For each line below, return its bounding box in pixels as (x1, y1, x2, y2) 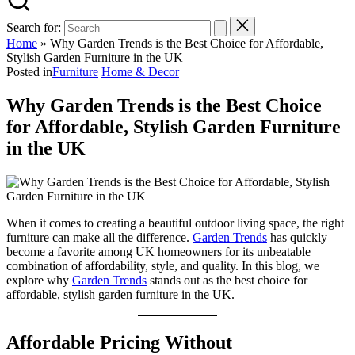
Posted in (6, 65, 52, 78)
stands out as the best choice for (147, 273, 307, 287)
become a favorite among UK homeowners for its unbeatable (6, 244, 311, 258)
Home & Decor (101, 65, 179, 78)
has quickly (267, 230, 327, 244)
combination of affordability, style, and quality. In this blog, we (6, 258, 319, 273)
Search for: (6, 21, 61, 34)
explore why (6, 273, 72, 287)
